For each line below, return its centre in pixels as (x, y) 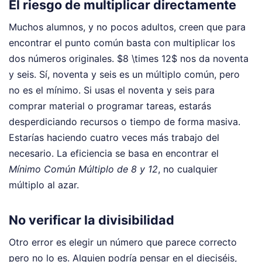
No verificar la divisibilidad (92, 220)
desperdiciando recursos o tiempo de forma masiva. (125, 122)
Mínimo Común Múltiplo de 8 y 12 (83, 169)
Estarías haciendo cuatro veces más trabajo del (114, 138)
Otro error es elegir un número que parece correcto (123, 242)
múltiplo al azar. (44, 185)
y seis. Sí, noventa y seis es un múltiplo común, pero (124, 75)
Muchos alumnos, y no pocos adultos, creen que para (127, 27)
